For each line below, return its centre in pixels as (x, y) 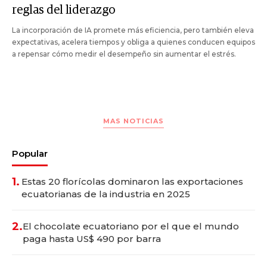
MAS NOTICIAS (133, 121)
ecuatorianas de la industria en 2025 (106, 194)
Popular (30, 153)
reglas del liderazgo (63, 10)
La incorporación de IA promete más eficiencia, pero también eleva (133, 30)
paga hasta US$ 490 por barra (92, 238)
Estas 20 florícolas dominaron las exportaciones (132, 181)
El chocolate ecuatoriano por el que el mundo (131, 226)
